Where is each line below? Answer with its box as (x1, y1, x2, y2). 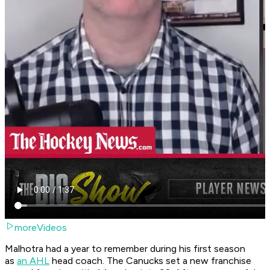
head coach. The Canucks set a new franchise (49, 255, 251, 267)
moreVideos (14, 222, 67, 234)
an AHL (17, 255, 49, 267)
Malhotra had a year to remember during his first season (5, 243, 245, 255)
